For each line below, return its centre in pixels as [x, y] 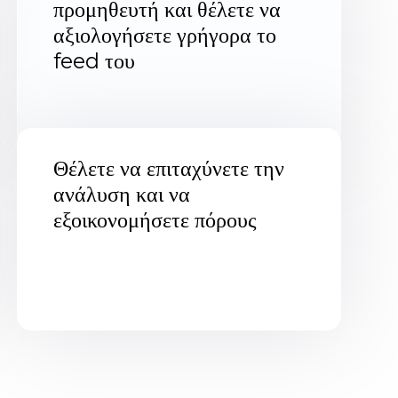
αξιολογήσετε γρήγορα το [164, 35]
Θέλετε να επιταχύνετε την [168, 168]
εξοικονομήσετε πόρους [155, 219]
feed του [94, 60]
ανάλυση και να [121, 194]
